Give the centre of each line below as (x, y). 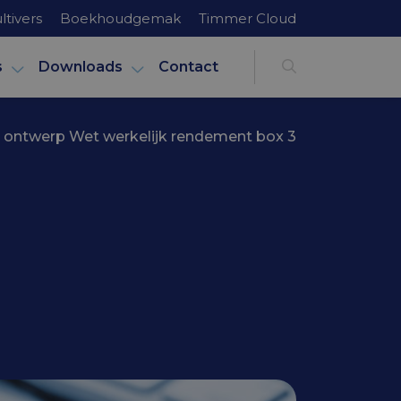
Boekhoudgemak (120, 18)
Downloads (81, 67)
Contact (188, 67)
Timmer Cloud (247, 18)
